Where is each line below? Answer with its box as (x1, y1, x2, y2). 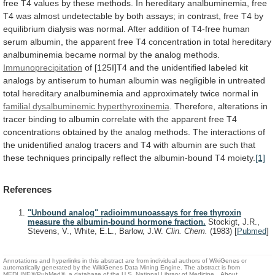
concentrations (3, 126, 60, 137)
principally (72, 152, 110, 163)
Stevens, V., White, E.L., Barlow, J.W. (28, 227, 166, 236)
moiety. (228, 152, 255, 163)
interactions (211, 126, 255, 137)
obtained (63, 126, 96, 137)
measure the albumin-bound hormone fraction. (28, 217, 206, 227)
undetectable (62, 10, 112, 21)
